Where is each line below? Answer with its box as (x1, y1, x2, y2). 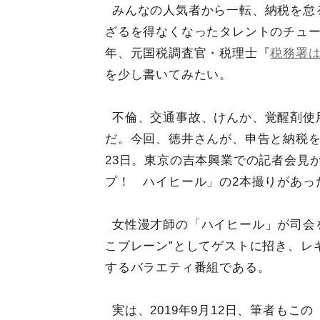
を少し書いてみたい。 (105, 68, 232, 81)
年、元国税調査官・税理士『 (105, 46, 271, 60)
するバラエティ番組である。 (105, 261, 271, 274)
